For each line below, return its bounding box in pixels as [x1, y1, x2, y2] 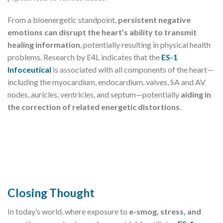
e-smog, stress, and [129, 206, 201, 216]
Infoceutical [7, 65, 51, 75]
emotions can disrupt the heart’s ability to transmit [7, 27, 197, 37]
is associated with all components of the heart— [51, 65, 214, 75]
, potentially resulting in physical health [80, 40, 211, 50]
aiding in [179, 90, 211, 100]
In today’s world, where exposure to [7, 206, 129, 216]
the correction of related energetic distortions [7, 102, 180, 112]
